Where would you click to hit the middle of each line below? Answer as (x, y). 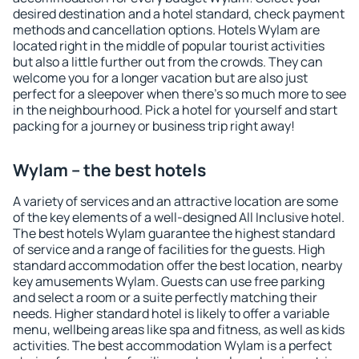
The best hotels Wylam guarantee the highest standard (174, 233)
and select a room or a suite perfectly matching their (165, 297)
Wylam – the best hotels (109, 170)
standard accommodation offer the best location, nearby (177, 265)
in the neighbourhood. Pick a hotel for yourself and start (175, 110)
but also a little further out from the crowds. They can (168, 62)
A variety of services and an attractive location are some (175, 201)
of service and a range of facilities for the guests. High (169, 249)
